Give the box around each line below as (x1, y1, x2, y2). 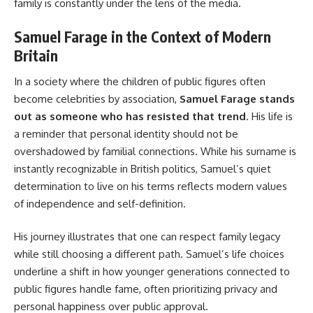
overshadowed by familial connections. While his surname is (14, 144, 296, 158)
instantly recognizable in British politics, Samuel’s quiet (14, 161, 271, 175)
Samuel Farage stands (180, 92, 295, 105)
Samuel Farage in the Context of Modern (14, 27, 271, 47)
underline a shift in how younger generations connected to (14, 265, 290, 279)
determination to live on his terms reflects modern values (14, 179, 287, 193)
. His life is (246, 109, 293, 123)
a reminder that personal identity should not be (14, 126, 238, 140)
